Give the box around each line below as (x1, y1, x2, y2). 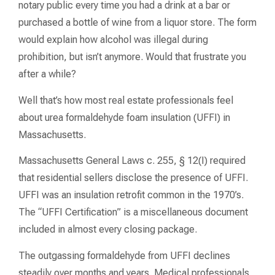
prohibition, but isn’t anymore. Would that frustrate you (18, 51, 246, 63)
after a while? (18, 68, 76, 80)
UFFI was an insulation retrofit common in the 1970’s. (18, 189, 244, 201)
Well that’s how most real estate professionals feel (18, 94, 233, 106)
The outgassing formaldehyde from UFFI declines (18, 249, 230, 261)
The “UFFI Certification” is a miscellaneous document (18, 206, 248, 219)
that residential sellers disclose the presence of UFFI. (18, 172, 248, 184)
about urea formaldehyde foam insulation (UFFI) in (18, 111, 230, 123)
